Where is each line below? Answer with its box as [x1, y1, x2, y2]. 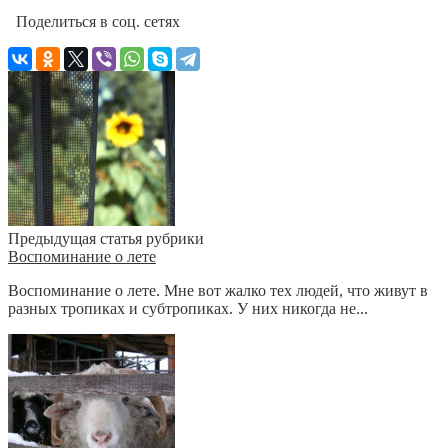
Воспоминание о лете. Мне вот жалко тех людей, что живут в [8, 281, 428, 299]
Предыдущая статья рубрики [8, 229, 204, 247]
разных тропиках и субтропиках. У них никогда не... [8, 299, 368, 317]
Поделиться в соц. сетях [8, 12, 180, 30]
